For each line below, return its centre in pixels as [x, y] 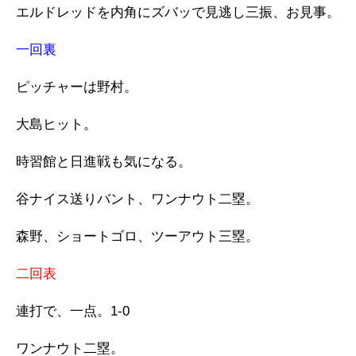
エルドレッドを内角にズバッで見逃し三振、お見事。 [178, 12]
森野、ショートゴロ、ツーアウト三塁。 [137, 236]
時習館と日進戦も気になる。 [104, 162]
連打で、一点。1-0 [73, 311]
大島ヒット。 [56, 124]
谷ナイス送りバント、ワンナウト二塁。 [137, 199]
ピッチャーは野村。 [77, 87]
